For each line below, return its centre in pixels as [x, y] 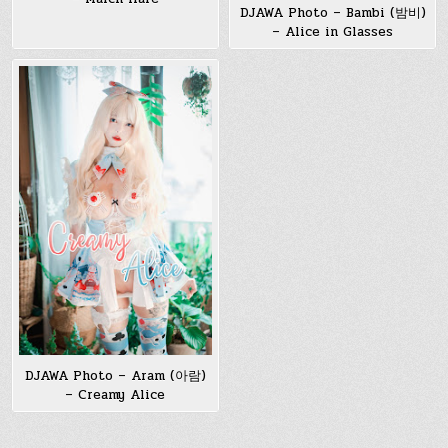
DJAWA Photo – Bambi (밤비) [332, 12]
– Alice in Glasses [332, 31]
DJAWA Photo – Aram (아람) [115, 376]
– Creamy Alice [115, 395]
